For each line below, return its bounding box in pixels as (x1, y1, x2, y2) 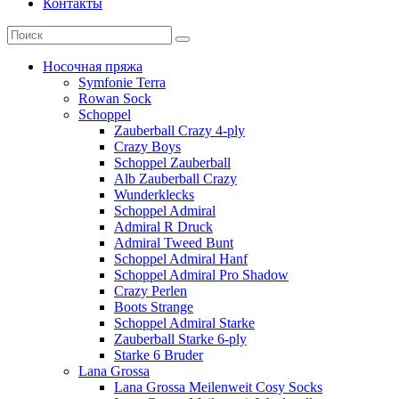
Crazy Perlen (114, 282, 187, 298)
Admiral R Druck (114, 218, 213, 234)
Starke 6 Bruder (114, 346, 203, 362)
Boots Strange (114, 298, 193, 314)
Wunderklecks (114, 186, 194, 202)
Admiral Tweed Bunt (114, 234, 233, 250)
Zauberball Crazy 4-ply (114, 122, 245, 138)
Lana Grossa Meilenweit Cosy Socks (114, 379, 322, 395)
